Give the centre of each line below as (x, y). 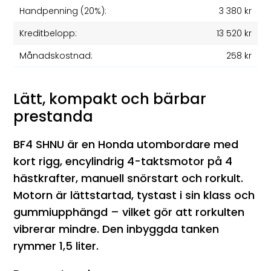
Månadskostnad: (56, 55)
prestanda (54, 117)
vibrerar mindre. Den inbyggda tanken (116, 229)
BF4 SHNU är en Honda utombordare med (126, 145)
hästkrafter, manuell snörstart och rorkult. (129, 178)
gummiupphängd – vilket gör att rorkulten (129, 212)
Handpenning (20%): (63, 11)
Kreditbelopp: (48, 33)
